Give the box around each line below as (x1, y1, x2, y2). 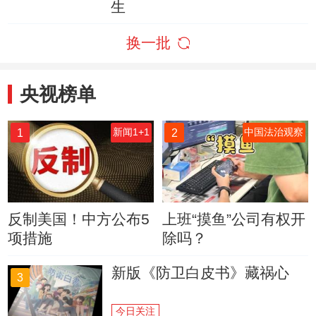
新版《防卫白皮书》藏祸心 (111, 264, 290, 281)
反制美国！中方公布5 (8, 211, 150, 228)
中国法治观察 (244, 127, 304, 138)
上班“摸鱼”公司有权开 (162, 211, 305, 228)
